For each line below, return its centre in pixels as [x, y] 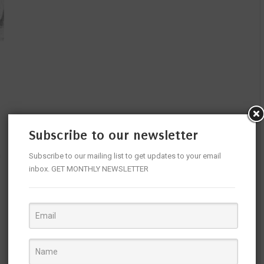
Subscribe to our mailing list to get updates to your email [125, 156]
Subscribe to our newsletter [113, 135]
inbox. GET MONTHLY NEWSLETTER [89, 169]
